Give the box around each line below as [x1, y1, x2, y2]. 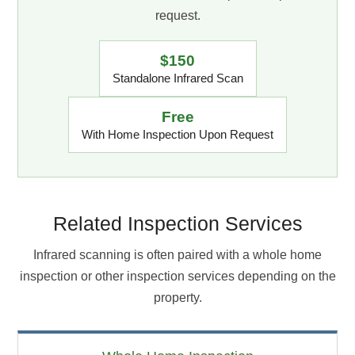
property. [153, 290, 202, 304]
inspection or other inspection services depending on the [19, 269, 336, 283]
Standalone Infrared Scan [112, 71, 243, 85]
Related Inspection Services [52, 212, 303, 235]
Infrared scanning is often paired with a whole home [33, 247, 322, 261]
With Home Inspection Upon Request [82, 127, 273, 141]
